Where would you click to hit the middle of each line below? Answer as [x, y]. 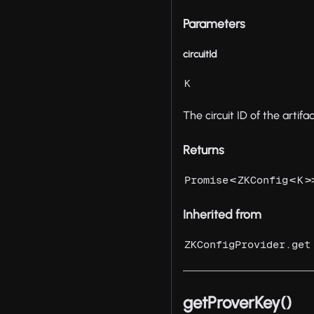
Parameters [214, 24]
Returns [204, 150]
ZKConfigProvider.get [248, 245]
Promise [207, 180]
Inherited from [223, 214]
